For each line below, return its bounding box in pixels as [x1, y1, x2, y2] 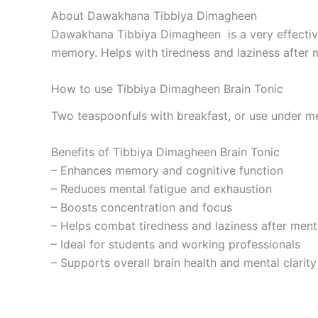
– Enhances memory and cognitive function [51, 163, 283, 178]
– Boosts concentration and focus [51, 200, 232, 215]
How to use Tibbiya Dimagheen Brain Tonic [51, 82, 283, 97]
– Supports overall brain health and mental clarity [51, 256, 317, 270]
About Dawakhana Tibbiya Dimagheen [51, 8, 257, 23]
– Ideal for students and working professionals [51, 237, 300, 252]
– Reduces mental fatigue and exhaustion [51, 182, 272, 197]
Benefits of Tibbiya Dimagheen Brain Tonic [51, 145, 280, 160]
